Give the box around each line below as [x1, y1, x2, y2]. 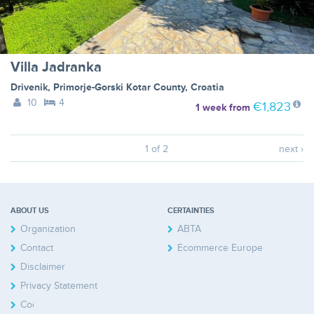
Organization [20, 223, 76, 235]
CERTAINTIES [168, 206, 214, 216]
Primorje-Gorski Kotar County [53, 81, 185, 94]
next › [278, 143, 303, 156]
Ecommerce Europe [177, 242, 263, 254]
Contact [20, 242, 53, 254]
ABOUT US [11, 206, 49, 216]
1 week [195, 102, 226, 114]
